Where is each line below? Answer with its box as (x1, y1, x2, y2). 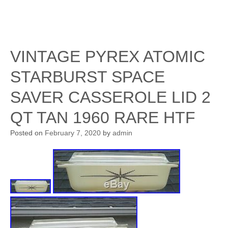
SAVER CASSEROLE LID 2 (10, 88, 211, 106)
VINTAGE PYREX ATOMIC (10, 47, 205, 66)
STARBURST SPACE (10, 68, 165, 86)
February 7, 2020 (45, 129, 101, 137)
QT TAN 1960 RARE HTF (10, 108, 195, 127)
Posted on (10, 129, 45, 137)
